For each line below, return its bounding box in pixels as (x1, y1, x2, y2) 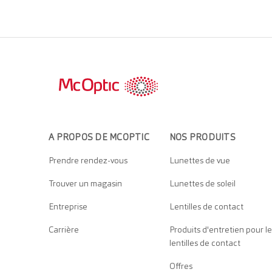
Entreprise (49, 201, 87, 212)
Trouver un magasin (49, 178, 122, 189)
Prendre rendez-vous (49, 155, 127, 166)
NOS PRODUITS (169, 131, 236, 144)
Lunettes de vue (169, 155, 230, 166)
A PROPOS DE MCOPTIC (49, 131, 149, 144)
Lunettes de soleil (169, 178, 236, 189)
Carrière (49, 224, 79, 236)
